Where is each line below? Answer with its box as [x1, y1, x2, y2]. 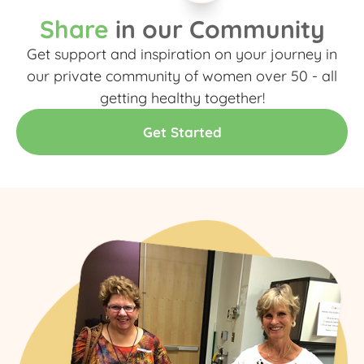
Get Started [142, 123, 222, 141]
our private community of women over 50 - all [27, 66, 337, 85]
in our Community [108, 13, 325, 45]
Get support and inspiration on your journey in [27, 44, 337, 63]
